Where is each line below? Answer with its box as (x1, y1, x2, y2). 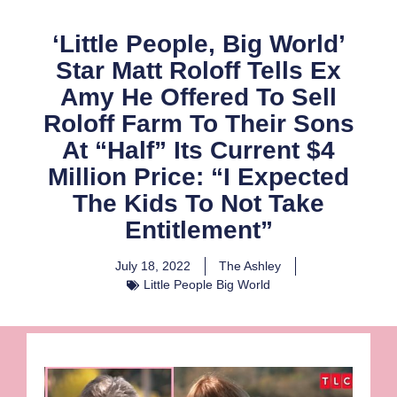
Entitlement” (124, 216, 273, 245)
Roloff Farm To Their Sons (43, 110, 354, 138)
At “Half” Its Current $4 (62, 136, 335, 165)
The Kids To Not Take (73, 190, 324, 218)
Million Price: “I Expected (48, 163, 349, 191)
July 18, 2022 (115, 259, 191, 274)
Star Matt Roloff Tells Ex (56, 57, 341, 85)
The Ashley (219, 259, 281, 274)
